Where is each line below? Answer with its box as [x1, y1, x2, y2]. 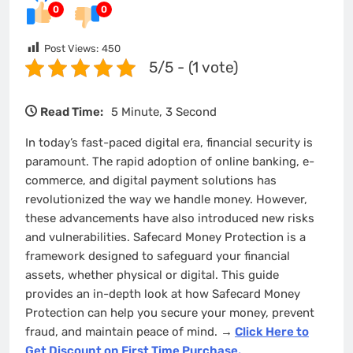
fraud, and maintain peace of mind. [25, 325, 221, 340]
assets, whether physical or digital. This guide [25, 268, 279, 283]
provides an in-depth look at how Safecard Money [25, 287, 300, 302]
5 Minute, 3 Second [111, 105, 217, 120]
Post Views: [44, 43, 98, 55]
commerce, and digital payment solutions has [25, 173, 277, 188]
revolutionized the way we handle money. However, [25, 192, 307, 207]
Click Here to [235, 325, 309, 340]
